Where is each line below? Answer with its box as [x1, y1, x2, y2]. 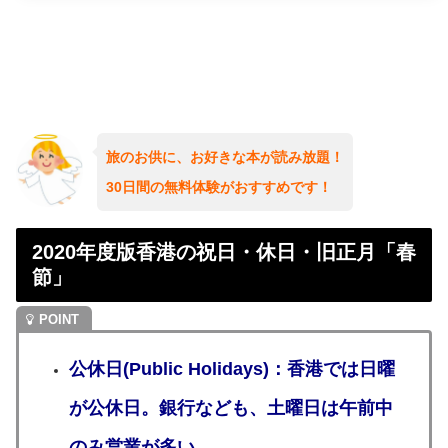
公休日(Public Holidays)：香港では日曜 [68, 358, 395, 379]
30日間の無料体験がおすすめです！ [105, 179, 332, 196]
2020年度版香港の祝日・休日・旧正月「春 [32, 240, 416, 263]
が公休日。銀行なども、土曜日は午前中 [68, 397, 393, 418]
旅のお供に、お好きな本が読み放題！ [105, 149, 344, 166]
